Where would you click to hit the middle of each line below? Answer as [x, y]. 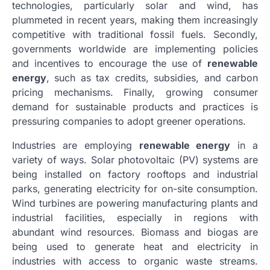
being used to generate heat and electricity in [135, 247]
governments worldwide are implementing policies [135, 49]
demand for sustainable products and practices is [135, 107]
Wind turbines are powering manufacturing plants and [135, 203]
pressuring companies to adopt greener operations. [129, 121]
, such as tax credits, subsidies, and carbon [152, 78]
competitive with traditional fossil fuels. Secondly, [135, 35]
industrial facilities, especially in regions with [135, 218]
